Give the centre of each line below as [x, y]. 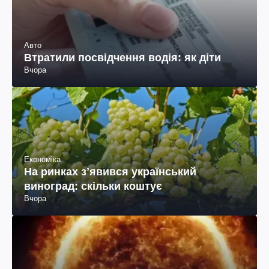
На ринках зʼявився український [110, 171]
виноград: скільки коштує [93, 186]
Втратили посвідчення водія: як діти [122, 58]
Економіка [42, 159]
